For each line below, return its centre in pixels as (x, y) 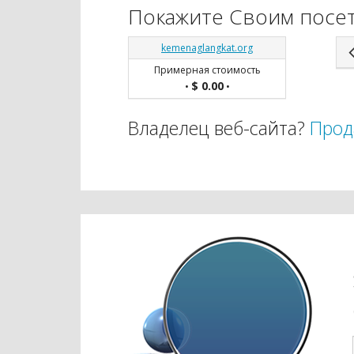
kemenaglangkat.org (207, 47)
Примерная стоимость (207, 70)
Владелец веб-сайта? (219, 128)
